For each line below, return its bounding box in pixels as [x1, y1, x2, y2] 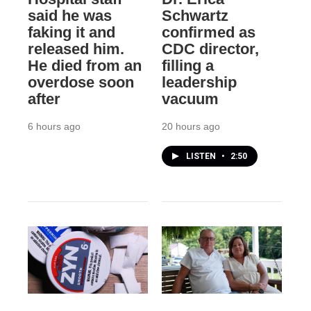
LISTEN [185, 151, 218, 162]
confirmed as [161, 24, 255, 42]
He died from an [28, 57, 142, 75]
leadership [161, 74, 237, 92]
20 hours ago [161, 121, 220, 133]
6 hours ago [28, 121, 81, 133]
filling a [161, 57, 214, 75]
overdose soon [28, 74, 134, 92]
